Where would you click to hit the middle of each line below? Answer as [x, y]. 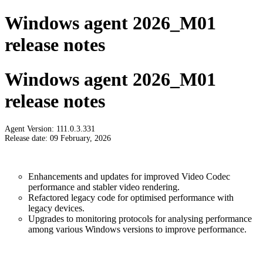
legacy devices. [56, 208]
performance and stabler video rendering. [104, 187]
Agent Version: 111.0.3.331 [50, 129]
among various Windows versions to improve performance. [137, 230]
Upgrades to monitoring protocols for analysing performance [140, 219]
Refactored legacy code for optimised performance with [131, 198]
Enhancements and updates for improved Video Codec [129, 177]
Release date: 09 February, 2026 [58, 139]
